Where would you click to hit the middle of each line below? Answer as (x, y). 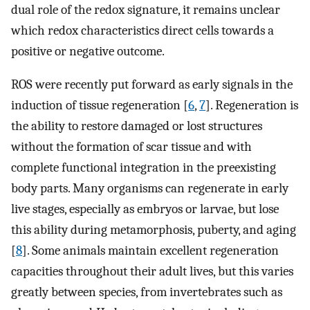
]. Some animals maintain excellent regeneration (151, 251)
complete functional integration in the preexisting (144, 168)
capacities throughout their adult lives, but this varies (152, 272)
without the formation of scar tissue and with (131, 147)
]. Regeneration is (252, 106)
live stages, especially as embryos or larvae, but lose (145, 209)
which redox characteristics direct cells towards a (143, 30)
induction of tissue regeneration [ (100, 106)
